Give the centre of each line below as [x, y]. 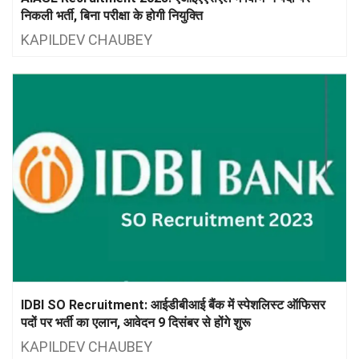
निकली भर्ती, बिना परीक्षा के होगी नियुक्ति [112, 15]
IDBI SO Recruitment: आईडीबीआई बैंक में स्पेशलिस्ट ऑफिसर [173, 305]
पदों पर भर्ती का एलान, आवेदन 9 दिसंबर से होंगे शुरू [136, 322]
